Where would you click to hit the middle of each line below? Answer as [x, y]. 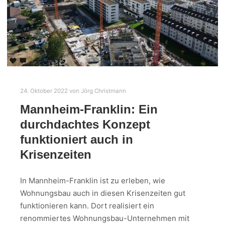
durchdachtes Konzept [85, 124]
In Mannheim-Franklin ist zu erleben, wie [93, 181]
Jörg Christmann [103, 91]
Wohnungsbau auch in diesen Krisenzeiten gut [103, 193]
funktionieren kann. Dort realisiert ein [87, 206]
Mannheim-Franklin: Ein [89, 109]
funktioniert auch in [77, 139]
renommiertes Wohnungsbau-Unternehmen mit [105, 218]
